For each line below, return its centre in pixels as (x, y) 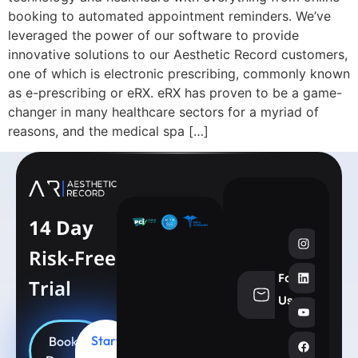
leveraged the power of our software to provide (153, 35)
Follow (297, 278)
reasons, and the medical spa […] (108, 131)
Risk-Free (72, 258)
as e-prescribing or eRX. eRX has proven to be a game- (175, 93)
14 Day (61, 228)
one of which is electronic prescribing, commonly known (179, 74)
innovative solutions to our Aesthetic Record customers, (178, 54)
